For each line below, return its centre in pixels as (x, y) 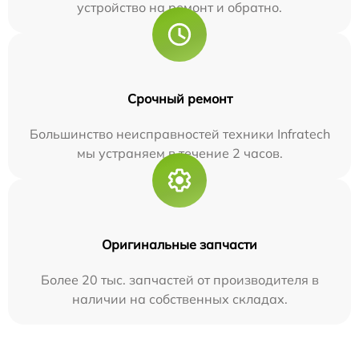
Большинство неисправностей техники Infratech (179, 134)
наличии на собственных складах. (179, 299)
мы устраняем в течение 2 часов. (179, 153)
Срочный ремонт (179, 99)
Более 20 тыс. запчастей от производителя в (179, 280)
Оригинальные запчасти (179, 244)
